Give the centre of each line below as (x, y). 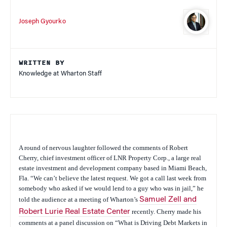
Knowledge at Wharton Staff (61, 74)
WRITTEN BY (42, 63)
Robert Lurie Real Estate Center (74, 212)
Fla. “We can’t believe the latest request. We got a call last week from (112, 178)
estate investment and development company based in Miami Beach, (113, 168)
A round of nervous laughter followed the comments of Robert (103, 148)
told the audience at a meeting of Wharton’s (79, 200)
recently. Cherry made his (166, 212)
